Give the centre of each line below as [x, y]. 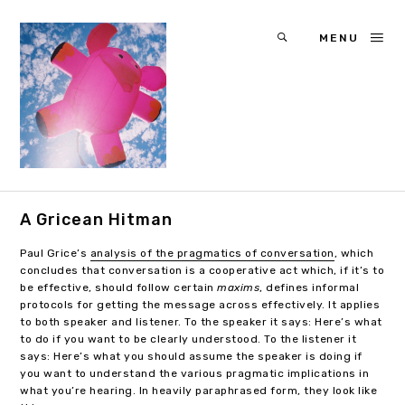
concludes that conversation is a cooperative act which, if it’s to [202, 271]
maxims [239, 288]
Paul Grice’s [55, 254]
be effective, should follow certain [119, 288]
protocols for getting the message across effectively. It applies [200, 305]
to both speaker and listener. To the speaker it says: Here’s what [201, 322]
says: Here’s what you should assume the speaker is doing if [191, 357]
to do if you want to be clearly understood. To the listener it [188, 339]
